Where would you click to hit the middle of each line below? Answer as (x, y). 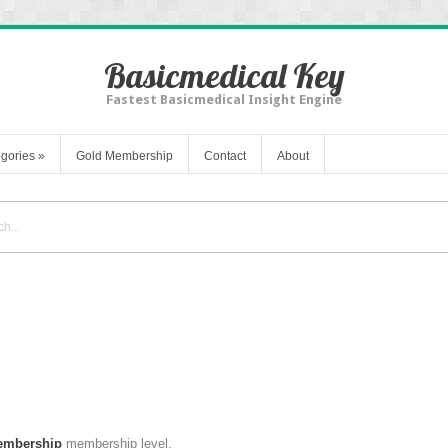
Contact (225, 155)
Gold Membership (124, 155)
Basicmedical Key (224, 75)
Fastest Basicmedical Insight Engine (224, 99)
